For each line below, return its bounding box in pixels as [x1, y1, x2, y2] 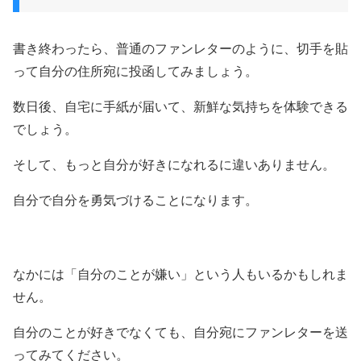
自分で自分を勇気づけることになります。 [13, 193, 258, 207]
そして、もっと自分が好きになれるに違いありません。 [13, 158, 335, 172]
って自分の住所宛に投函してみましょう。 [13, 64, 258, 78]
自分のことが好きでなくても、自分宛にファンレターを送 [13, 326, 348, 339]
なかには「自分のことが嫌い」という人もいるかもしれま [13, 268, 348, 281]
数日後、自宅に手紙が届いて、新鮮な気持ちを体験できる [13, 100, 348, 114]
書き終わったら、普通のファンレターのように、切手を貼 [13, 42, 348, 56]
